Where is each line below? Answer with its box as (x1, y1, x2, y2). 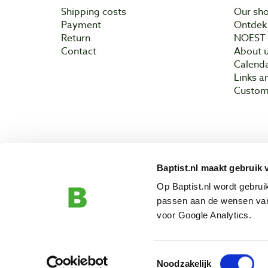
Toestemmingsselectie (156, 249, 245, 260)
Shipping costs (61, 5, 126, 20)
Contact (61, 44, 96, 59)
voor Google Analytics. (157, 210, 252, 221)
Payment (61, 18, 101, 33)
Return (61, 31, 90, 46)
